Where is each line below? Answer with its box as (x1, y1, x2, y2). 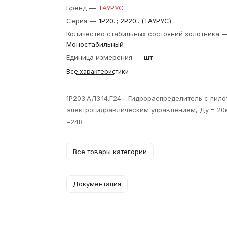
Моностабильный (66, 40, 124, 48)
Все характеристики (66, 68, 129, 75)
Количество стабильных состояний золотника (66, 30, 221, 38)
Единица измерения (66, 53, 134, 61)
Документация (72, 180, 121, 188)
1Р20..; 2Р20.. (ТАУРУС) (98, 17, 171, 25)
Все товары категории (72, 147, 147, 156)
